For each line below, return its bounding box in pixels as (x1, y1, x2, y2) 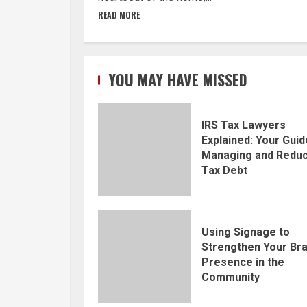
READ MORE (98, 9, 140, 21)
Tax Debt (201, 163, 247, 177)
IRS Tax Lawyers (201, 118, 286, 132)
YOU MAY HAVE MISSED (108, 69, 247, 90)
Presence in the (201, 255, 284, 269)
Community (201, 270, 260, 284)
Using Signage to (201, 225, 290, 238)
